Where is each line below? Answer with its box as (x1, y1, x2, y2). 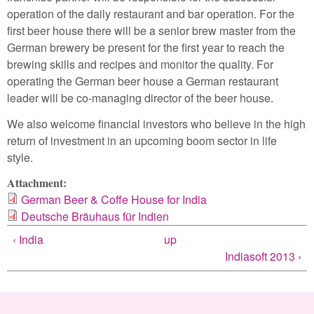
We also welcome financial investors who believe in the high (7, 115, 306, 132)
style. (7, 149, 36, 165)
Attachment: (7, 175, 70, 191)
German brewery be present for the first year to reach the (7, 39, 285, 55)
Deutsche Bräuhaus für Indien (21, 208, 169, 225)
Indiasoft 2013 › (225, 248, 301, 265)
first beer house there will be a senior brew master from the (7, 22, 296, 39)
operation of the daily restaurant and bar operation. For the (7, 5, 294, 22)
